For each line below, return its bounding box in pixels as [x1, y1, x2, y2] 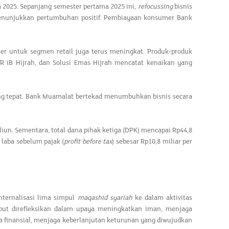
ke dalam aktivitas [132, 194, 193, 202]
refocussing [138, 3, 173, 11]
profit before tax [64, 138, 112, 146]
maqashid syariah [77, 194, 132, 202]
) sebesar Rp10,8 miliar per [112, 138, 193, 146]
